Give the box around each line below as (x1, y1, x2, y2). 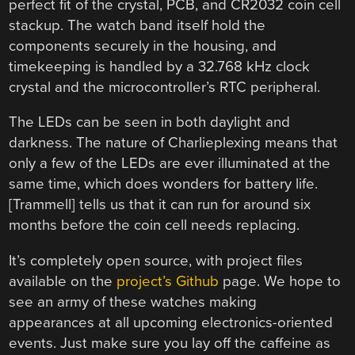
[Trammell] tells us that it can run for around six (9, 196, 311, 214)
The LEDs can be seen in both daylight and (9, 113, 291, 132)
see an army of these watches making (9, 293, 258, 311)
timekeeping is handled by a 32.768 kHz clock (9, 57, 311, 75)
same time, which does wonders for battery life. (9, 175, 319, 193)
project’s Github (116, 273, 219, 291)
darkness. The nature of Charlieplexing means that (9, 134, 338, 152)
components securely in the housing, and (9, 36, 277, 55)
